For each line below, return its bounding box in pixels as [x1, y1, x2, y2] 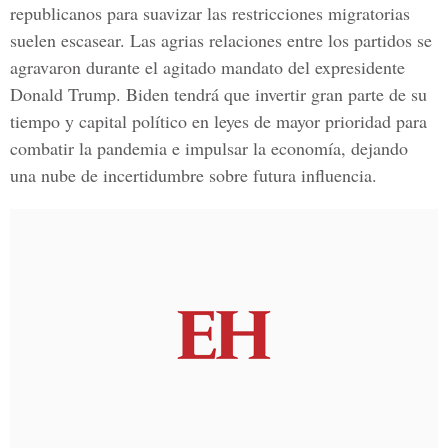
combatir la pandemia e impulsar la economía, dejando [10, 136, 408, 160]
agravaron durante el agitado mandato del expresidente [10, 55, 405, 79]
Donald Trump [10, 82, 116, 106]
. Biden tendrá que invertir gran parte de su [116, 82, 427, 106]
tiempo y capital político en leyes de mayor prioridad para [10, 109, 427, 133]
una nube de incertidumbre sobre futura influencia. [10, 163, 377, 187]
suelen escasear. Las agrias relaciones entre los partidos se [10, 28, 432, 52]
